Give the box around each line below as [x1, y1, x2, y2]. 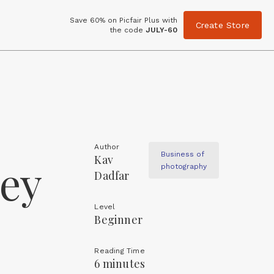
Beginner [94, 212, 143, 227]
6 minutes [94, 256, 146, 271]
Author [94, 143, 120, 151]
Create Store [195, 20, 250, 30]
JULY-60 [145, 26, 177, 34]
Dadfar [94, 168, 130, 183]
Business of [161, 150, 204, 158]
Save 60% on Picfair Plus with [69, 16, 177, 24]
